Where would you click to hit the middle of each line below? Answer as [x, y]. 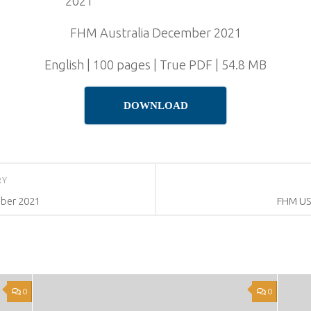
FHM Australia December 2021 [155, 33]
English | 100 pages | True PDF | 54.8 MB [155, 65]
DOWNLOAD [155, 106]
